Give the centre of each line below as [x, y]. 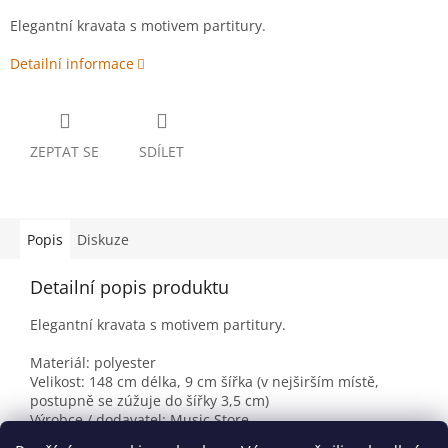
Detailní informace [72, 64]
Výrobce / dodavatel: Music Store [139, 420]
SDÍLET [161, 152]
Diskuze [103, 240]
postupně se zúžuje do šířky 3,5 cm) [149, 401]
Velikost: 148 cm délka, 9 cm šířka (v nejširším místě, [204, 382]
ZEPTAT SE [64, 152]
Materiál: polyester [93, 363]
